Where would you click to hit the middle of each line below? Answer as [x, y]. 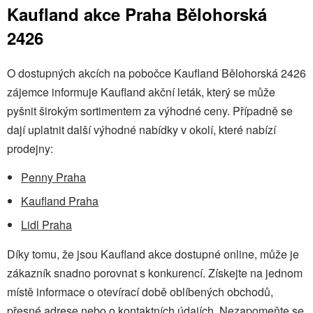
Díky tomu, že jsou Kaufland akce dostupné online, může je [153, 254]
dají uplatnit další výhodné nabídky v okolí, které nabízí [141, 129]
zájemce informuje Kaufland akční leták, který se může [141, 92]
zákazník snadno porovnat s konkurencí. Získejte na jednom [155, 272]
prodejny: [30, 148]
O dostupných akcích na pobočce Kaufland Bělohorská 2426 [156, 73]
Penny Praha [53, 177]
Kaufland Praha [60, 201]
